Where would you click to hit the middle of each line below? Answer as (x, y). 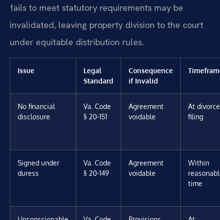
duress (28, 173)
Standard (98, 80)
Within (199, 162)
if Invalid (143, 80)
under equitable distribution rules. (77, 42)
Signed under (39, 162)
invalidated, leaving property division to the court (107, 25)
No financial (36, 106)
